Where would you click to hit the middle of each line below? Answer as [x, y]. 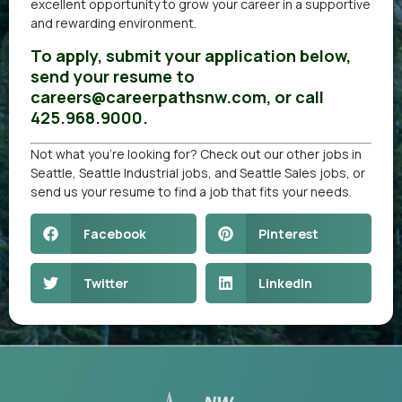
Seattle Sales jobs [293, 172]
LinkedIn [285, 283]
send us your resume [93, 191]
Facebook [114, 233]
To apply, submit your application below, [191, 55]
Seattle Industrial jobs [144, 172]
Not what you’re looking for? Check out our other [176, 153]
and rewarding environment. [114, 23]
